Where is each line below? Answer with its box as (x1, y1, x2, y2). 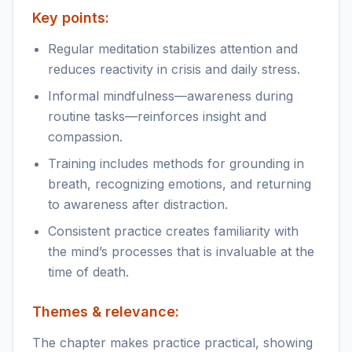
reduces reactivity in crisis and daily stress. (48, 61, 300, 77)
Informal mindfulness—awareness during (48, 88, 293, 104)
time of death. (48, 264, 129, 280)
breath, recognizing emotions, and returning (48, 176, 311, 192)
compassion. (48, 129, 123, 145)
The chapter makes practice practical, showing (32, 335, 313, 350)
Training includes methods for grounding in (48, 156, 304, 171)
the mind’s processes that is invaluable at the (48, 244, 314, 259)
